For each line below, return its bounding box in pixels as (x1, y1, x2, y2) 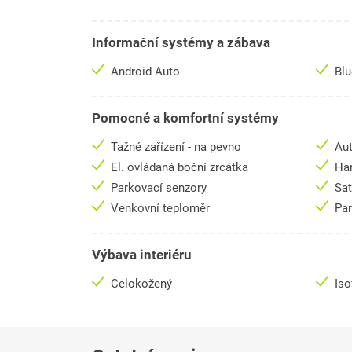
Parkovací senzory (111, 181, 210, 196)
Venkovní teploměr (111, 201, 213, 216)
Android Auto (111, 64, 183, 79)
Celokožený (111, 277, 172, 291)
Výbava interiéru (92, 247, 192, 263)
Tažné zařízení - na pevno (111, 140, 241, 155)
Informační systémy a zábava (92, 35, 270, 51)
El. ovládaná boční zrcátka (111, 160, 251, 175)
